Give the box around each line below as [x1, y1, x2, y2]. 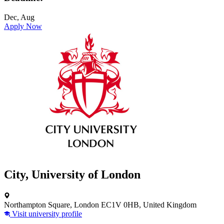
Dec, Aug [4, 13, 34, 22]
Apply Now [4, 22, 42, 31]
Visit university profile [10, 209, 82, 218]
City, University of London [4, 167, 140, 181]
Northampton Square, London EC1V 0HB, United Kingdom [4, 200, 196, 209]
